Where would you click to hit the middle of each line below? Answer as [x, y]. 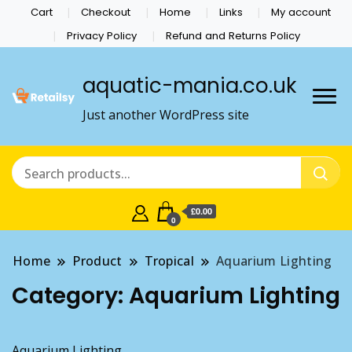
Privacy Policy [102, 35]
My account [301, 12]
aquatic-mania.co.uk [189, 86]
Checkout [106, 12]
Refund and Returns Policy [233, 35]
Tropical [169, 261]
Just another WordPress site [166, 115]
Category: [70, 296]
